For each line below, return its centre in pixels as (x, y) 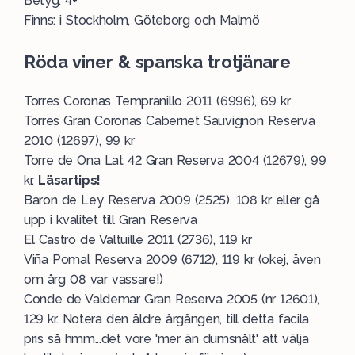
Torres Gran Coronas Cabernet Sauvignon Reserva (170, 121)
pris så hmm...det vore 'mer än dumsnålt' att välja (166, 339)
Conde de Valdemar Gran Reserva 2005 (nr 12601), (172, 299)
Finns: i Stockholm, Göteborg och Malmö (142, 20)
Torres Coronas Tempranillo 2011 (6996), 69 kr (157, 101)
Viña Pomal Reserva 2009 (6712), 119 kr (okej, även (172, 260)
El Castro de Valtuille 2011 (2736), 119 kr (138, 240)
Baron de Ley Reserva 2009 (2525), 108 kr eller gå (172, 200)
